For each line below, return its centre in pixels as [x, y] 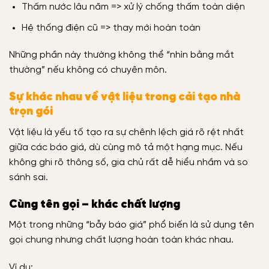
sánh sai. [29, 177]
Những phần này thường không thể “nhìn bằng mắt [122, 55]
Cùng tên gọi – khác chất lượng [95, 204]
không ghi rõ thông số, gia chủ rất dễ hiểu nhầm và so [128, 162]
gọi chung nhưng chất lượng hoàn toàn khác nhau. [121, 240]
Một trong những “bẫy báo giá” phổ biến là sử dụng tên [131, 225]
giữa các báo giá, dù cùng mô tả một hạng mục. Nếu [126, 147]
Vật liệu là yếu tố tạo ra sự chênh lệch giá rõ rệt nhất [126, 132]
